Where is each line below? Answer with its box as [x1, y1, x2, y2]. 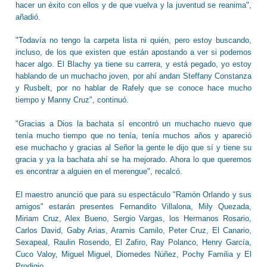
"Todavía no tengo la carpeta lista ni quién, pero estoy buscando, [15, 36, 252, 45]
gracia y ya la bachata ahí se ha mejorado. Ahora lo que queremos [15, 154, 252, 164]
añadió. [15, 12, 41, 21]
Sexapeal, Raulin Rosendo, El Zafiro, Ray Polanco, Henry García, [15, 238, 252, 247]
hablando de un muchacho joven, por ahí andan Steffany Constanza [15, 72, 252, 81]
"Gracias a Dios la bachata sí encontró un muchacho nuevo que [15, 119, 252, 128]
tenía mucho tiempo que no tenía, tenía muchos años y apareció [15, 131, 252, 140]
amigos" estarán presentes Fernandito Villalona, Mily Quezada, [15, 202, 252, 212]
